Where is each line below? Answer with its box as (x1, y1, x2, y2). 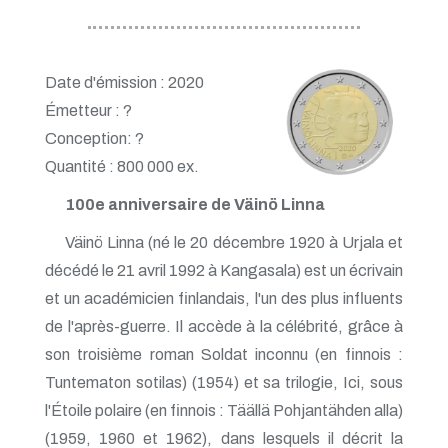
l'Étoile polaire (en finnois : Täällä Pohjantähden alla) (45, 401, 403, 419)
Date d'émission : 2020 (45, 73, 204, 91)
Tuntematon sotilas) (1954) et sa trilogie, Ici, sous (45, 373, 403, 391)
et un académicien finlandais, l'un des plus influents (45, 289, 403, 307)
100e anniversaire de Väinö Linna (65, 195, 325, 213)
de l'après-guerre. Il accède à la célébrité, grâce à (45, 317, 403, 335)
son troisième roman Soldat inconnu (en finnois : (45, 345, 403, 363)
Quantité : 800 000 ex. (45, 157, 199, 175)
